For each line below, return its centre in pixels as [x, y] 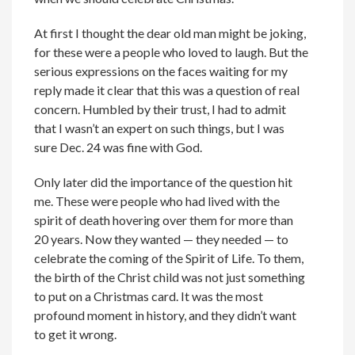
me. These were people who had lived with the [157, 200]
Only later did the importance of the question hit [164, 181]
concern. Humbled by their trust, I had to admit [160, 109]
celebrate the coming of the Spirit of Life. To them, [169, 258]
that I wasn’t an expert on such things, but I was [160, 128]
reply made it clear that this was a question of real [167, 90]
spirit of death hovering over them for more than [164, 219]
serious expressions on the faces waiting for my [161, 71]
